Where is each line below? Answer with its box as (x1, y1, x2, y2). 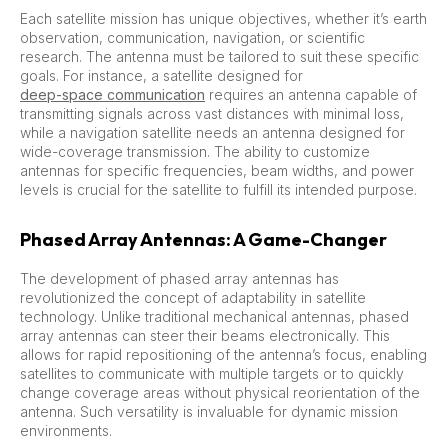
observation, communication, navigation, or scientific (20, 28, 365, 46)
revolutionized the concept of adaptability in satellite (20, 288, 366, 306)
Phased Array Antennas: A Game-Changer (20, 227, 387, 251)
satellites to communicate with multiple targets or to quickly (20, 364, 404, 382)
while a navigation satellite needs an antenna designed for (20, 123, 405, 141)
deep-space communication (20, 85, 205, 103)
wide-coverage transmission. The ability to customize (20, 142, 370, 160)
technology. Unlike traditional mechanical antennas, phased (20, 307, 409, 325)
